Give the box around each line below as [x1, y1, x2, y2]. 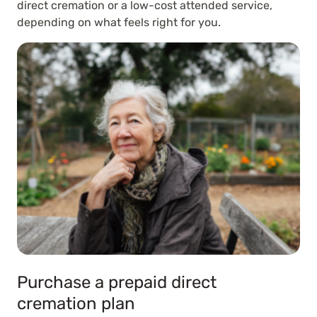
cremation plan [17, 294, 135, 313]
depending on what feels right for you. [17, 16, 221, 29]
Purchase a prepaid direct [17, 272, 217, 292]
